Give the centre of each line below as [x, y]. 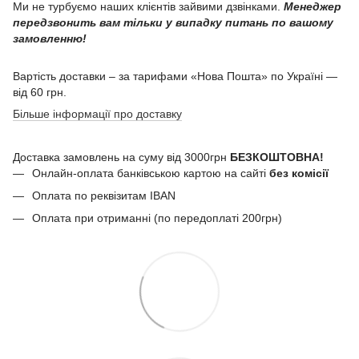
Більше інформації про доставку [97, 113]
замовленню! [50, 38]
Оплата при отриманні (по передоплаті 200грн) [157, 218]
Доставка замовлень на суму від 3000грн [121, 157]
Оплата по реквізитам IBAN [104, 195]
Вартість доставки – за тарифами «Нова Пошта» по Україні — [175, 76]
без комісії [299, 173]
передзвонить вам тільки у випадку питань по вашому [173, 22]
